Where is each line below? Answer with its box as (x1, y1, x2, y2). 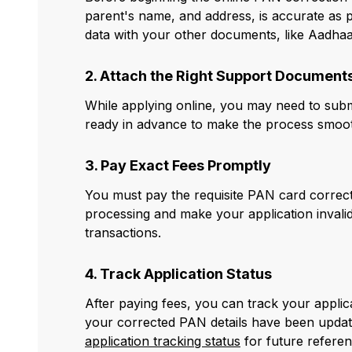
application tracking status (85, 333, 240, 350)
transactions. (85, 225, 161, 241)
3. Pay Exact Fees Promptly (85, 157, 271, 174)
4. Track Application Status (85, 266, 272, 283)
